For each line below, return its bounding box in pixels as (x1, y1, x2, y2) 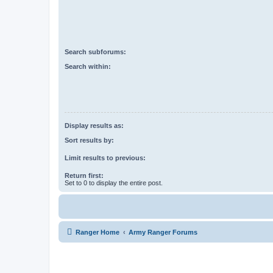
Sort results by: (65, 136, 114, 144)
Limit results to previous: (65, 154, 146, 162)
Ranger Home (76, 229, 119, 236)
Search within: (65, 63, 111, 71)
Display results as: (65, 121, 124, 129)
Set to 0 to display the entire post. (65, 179, 163, 187)
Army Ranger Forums (129, 229, 197, 236)
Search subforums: (65, 48, 126, 55)
